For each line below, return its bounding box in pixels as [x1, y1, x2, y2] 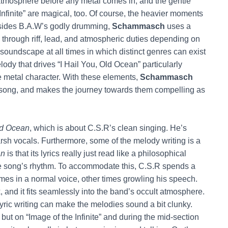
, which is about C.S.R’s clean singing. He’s [30, 123, 187, 132]
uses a [165, 21, 191, 31]
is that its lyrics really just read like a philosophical [5, 149, 186, 158]
